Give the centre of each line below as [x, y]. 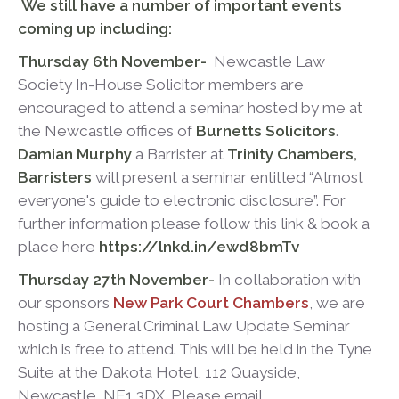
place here [58, 247]
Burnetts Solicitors [266, 131]
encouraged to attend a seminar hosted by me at [190, 108]
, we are [337, 303]
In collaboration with [289, 280]
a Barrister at [179, 155]
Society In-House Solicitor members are [161, 85]
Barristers [55, 178]
